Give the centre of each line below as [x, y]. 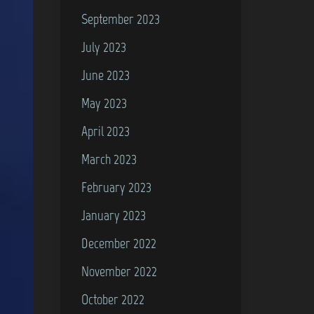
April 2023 [106, 131]
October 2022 [113, 299]
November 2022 [120, 271]
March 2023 [109, 159]
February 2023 [117, 187]
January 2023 [114, 215]
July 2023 [104, 47]
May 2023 [104, 103]
